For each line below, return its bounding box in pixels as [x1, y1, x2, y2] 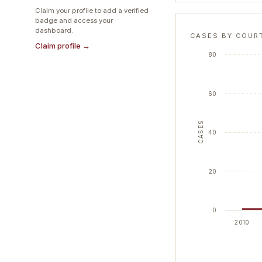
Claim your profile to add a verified [35, 6, 149, 15]
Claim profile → [35, 41, 90, 50]
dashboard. [35, 26, 73, 35]
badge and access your [35, 16, 113, 25]
